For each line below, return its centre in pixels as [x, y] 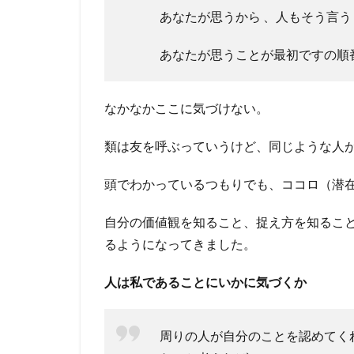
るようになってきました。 [180, 243]
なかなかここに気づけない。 [186, 107]
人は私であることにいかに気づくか [205, 281]
